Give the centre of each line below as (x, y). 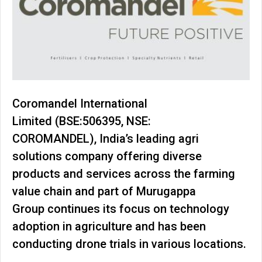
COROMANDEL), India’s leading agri (106, 139)
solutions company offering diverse (107, 156)
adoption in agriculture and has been (109, 227)
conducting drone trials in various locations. (131, 244)
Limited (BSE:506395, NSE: (82, 121)
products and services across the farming (124, 174)
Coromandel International (80, 104)
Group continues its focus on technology (121, 209)
